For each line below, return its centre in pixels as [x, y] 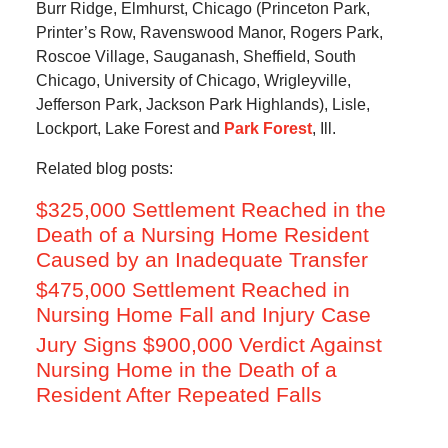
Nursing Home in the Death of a [186, 370]
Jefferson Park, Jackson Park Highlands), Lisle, [202, 105]
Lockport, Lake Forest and [129, 129]
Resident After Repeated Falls [178, 395]
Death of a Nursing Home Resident [202, 235]
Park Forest [267, 129]
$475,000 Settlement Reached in [192, 290]
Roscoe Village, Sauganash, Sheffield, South [195, 57]
